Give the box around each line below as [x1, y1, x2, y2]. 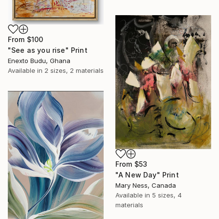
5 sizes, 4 [152, 191, 182, 199]
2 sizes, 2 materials [44, 66, 104, 74]
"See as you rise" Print [8, 45, 88, 54]
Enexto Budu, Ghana [8, 56, 70, 65]
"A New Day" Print [115, 171, 179, 179]
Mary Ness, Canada [115, 181, 176, 190]
